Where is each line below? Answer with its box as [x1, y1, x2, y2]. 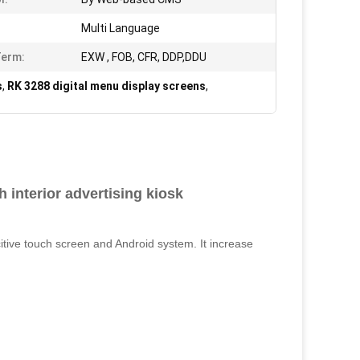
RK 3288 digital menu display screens [7, 80, 206, 92]
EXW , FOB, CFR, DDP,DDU [81, 51, 207, 63]
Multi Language [81, 22, 160, 35]
